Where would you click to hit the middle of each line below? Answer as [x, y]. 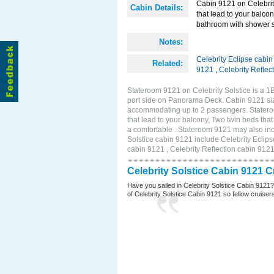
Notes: [171, 42]
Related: [168, 63]
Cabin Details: [157, 8]
